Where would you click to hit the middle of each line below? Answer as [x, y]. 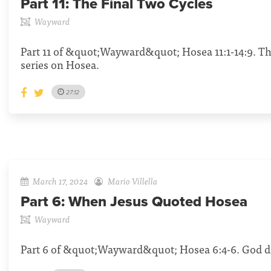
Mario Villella [132, 181]
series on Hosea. [60, 64]
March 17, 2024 [60, 181]
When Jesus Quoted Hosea [158, 202]
